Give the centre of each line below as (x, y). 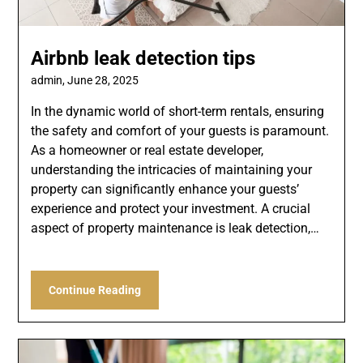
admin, (49, 80)
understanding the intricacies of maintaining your (172, 169)
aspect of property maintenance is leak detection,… (175, 228)
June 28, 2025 (103, 80)
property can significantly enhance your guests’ (165, 189)
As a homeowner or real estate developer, (147, 150)
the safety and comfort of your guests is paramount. (180, 130)
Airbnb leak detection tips (143, 58)
